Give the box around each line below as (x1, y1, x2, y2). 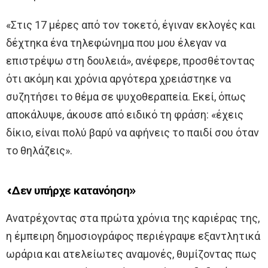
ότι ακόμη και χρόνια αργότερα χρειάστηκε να (6, 72, 231, 85)
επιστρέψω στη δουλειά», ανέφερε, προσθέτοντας (6, 54, 255, 67)
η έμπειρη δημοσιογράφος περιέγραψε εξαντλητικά (6, 229, 260, 242)
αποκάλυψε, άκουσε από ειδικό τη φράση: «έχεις (6, 108, 243, 121)
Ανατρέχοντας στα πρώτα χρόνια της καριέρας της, (6, 211, 260, 224)
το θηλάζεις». (6, 144, 72, 157)
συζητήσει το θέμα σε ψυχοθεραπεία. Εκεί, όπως (6, 90, 246, 103)
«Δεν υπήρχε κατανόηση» (6, 184, 136, 197)
